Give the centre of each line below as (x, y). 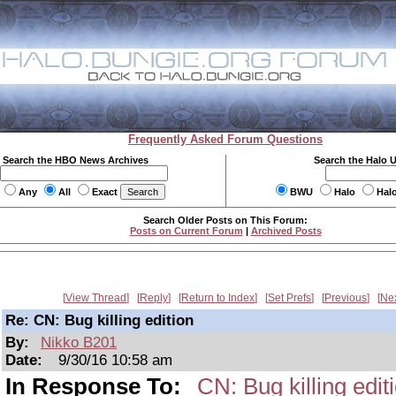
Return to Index (218, 298)
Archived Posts (286, 231)
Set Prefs (289, 298)
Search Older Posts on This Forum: (225, 220)
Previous (346, 298)
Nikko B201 (79, 343)
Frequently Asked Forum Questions (225, 139)
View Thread (96, 298)
